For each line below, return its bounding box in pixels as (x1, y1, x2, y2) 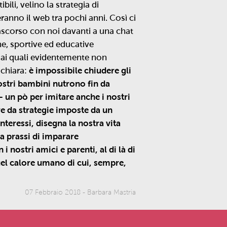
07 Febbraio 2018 (25, 188, 81, 196)
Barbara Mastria (87, 188, 136, 196)
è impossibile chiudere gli (28, 66, 131, 75)
